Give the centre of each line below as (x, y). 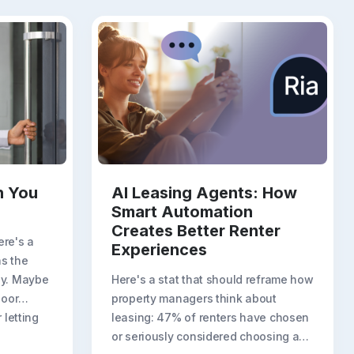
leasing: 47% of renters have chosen (211, 317)
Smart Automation (182, 211)
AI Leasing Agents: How (204, 192)
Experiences (159, 249)
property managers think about (194, 298)
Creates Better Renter (196, 230)
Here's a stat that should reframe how (213, 279)
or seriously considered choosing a (205, 336)
